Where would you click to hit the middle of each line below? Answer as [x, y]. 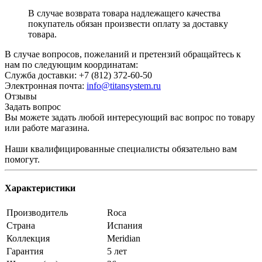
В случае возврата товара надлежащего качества [124, 13]
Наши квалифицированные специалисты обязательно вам [121, 149]
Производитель [37, 213]
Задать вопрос [33, 106]
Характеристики [40, 188]
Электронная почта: [46, 85]
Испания [125, 226]
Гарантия [25, 251]
